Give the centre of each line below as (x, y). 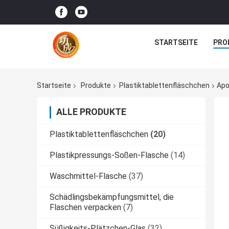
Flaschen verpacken (85, 208)
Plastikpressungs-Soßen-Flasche (109, 155)
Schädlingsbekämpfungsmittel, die (112, 197)
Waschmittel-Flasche (88, 176)
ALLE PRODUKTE (91, 112)
